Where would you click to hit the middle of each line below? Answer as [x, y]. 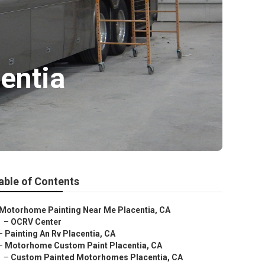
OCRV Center [36, 222]
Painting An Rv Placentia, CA [60, 234]
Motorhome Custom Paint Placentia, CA [83, 245]
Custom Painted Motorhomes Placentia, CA [97, 257]
